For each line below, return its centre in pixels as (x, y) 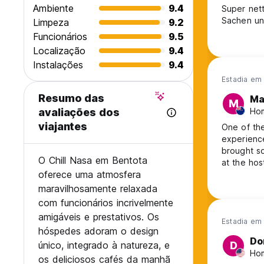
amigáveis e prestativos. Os (99, 217)
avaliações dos (79, 113)
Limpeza (51, 23)
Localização (59, 51)
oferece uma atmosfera (90, 175)
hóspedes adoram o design (98, 231)
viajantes (63, 127)
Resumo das (72, 98)
